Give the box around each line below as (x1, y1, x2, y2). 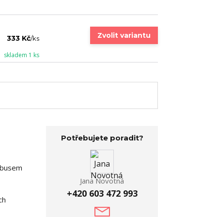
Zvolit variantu (97, 31, 151, 40)
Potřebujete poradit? (61, 133, 143, 142)
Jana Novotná (80, 176, 124, 186)
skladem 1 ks (4, 50, 40, 59)
